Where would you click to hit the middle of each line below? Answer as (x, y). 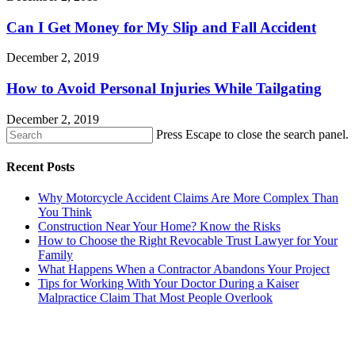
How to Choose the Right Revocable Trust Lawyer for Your (188, 241)
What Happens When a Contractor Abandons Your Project (184, 269)
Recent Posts (40, 167)
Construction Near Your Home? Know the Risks (159, 227)
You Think (65, 212)
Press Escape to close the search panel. (252, 134)
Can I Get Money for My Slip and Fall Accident (161, 27)
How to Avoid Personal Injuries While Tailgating (164, 89)
